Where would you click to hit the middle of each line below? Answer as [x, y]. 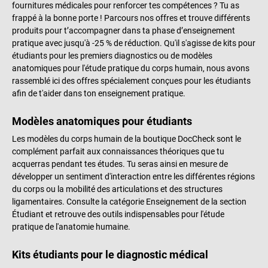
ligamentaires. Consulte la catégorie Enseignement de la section [129, 202]
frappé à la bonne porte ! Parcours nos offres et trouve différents [131, 18]
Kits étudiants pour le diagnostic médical [110, 255]
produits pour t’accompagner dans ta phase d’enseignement [124, 31]
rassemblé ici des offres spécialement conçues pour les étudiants [131, 81]
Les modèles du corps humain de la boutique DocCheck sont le [127, 139]
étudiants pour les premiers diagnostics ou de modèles [112, 56]
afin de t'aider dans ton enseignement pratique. [99, 94]
